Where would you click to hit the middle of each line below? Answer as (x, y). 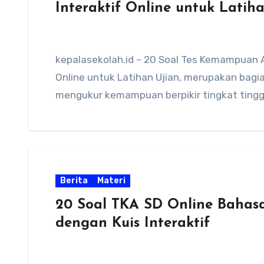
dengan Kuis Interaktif (133, 223)
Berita (74, 181)
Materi (111, 181)
